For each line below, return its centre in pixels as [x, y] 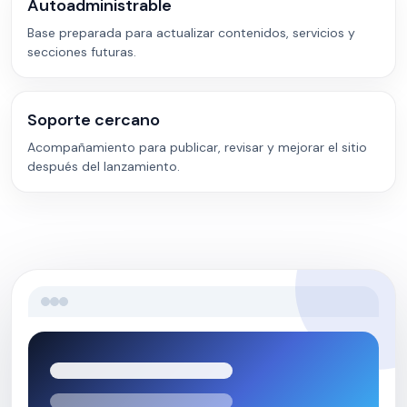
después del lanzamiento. [104, 166]
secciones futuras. [82, 52]
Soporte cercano [94, 120]
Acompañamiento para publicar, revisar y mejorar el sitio [197, 147]
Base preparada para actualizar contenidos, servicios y [191, 33]
